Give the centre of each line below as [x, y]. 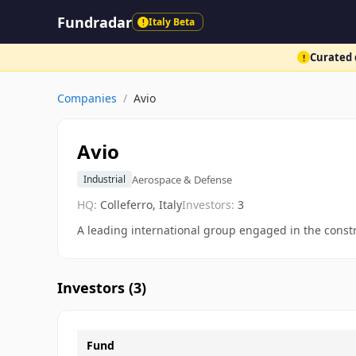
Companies [87, 98]
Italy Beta [172, 22]
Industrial [104, 179]
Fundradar [95, 22]
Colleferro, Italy [141, 205]
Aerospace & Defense [182, 179]
